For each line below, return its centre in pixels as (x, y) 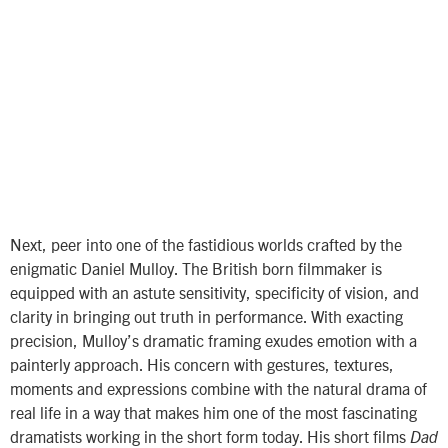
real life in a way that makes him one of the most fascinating (213, 411)
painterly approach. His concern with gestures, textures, (202, 363)
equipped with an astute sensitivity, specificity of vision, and (214, 291)
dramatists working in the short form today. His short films (210, 435)
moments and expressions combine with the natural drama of (218, 387)
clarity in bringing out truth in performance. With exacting (206, 315)
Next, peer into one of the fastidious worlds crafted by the (206, 243)
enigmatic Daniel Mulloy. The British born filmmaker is (196, 267)
